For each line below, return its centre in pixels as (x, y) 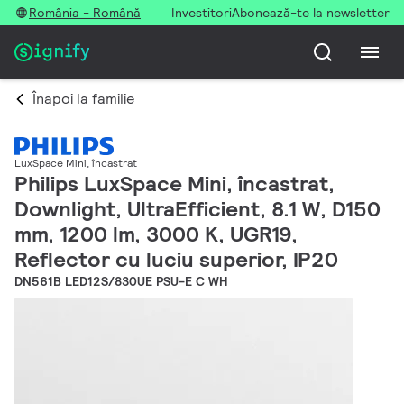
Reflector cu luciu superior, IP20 (176, 260)
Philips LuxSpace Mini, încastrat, (174, 184)
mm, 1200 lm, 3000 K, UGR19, (156, 234)
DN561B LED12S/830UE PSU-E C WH (121, 282)
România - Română (85, 13)
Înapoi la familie (83, 99)
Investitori (202, 13)
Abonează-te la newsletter (311, 13)
